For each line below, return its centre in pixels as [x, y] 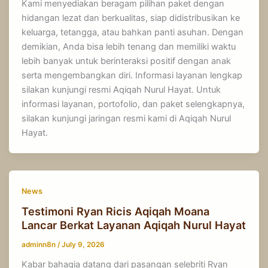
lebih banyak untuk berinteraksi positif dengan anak [127, 61]
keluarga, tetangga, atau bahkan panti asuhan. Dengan [133, 32]
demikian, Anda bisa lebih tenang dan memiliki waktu [129, 46]
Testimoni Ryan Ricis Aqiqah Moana [116, 211]
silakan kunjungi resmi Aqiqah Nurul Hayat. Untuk [121, 89]
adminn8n [40, 245]
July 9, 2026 [83, 245]
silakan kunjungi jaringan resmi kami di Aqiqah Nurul [127, 118]
